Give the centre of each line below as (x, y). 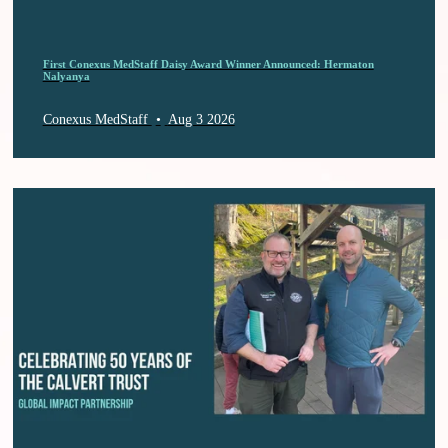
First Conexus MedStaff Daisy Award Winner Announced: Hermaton (208, 63)
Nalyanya (66, 75)
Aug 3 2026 (201, 119)
